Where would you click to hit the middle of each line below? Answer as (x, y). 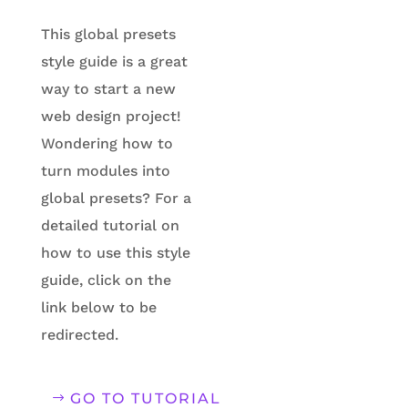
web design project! (111, 117)
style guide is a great (114, 62)
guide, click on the (106, 280)
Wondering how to (107, 144)
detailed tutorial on (110, 226)
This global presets (108, 35)
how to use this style (115, 253)
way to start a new (108, 89)
